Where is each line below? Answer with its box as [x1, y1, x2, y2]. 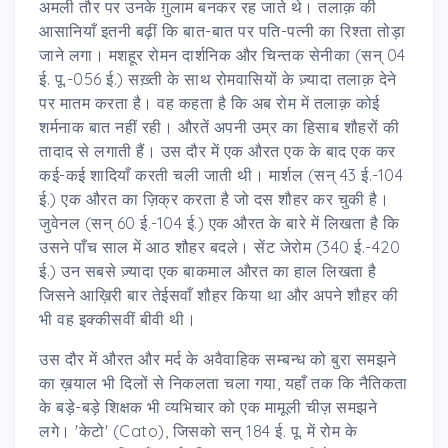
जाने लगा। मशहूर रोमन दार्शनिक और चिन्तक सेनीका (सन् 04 [39, 44, 406, 65]
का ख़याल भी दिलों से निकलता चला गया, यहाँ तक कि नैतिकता [39, 372, 408, 393]
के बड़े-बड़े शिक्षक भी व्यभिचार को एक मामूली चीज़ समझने [39, 396, 377, 417]
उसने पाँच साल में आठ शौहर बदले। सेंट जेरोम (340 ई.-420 [39, 236, 400, 257]
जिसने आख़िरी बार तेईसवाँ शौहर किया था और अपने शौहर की [39, 284, 399, 305]
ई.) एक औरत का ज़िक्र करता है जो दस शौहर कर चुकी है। [39, 188, 389, 209]
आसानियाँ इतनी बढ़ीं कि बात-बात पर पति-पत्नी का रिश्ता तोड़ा [39, 20, 405, 41]
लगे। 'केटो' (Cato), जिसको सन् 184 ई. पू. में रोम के [39, 420, 357, 441]
